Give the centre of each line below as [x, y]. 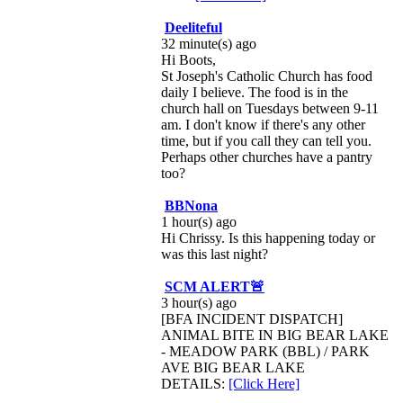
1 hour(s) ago [199, 222]
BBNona [191, 206]
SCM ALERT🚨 [215, 287]
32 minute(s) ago [209, 44]
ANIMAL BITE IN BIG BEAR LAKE [275, 335]
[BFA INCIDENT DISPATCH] [252, 319]
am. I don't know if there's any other [263, 125]
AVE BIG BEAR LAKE [233, 367]
